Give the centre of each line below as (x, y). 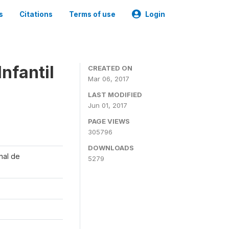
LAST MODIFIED (115, 95)
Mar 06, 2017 (109, 79)
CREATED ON (110, 68)
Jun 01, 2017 (108, 105)
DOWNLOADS (111, 148)
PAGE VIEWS (109, 121)
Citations (36, 14)
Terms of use (92, 14)
